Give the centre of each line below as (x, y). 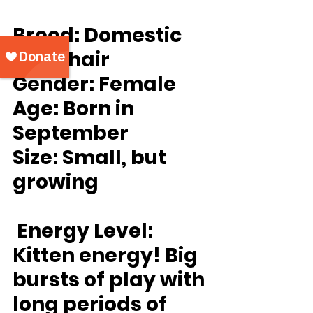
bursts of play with (111, 280)
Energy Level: (85, 231)
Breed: (46, 36)
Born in (99, 109)
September (71, 133)
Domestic (133, 36)
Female (135, 85)
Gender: (53, 85)
